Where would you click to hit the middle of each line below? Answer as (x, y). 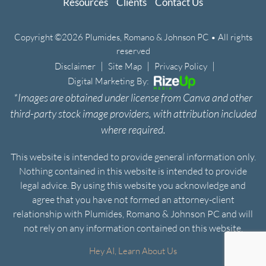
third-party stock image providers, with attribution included (133, 114)
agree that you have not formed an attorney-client (133, 199)
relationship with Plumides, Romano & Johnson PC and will (133, 214)
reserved (133, 51)
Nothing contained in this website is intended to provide (133, 171)
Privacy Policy (180, 66)
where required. (133, 130)
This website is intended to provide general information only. (133, 157)
